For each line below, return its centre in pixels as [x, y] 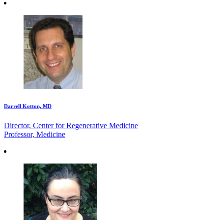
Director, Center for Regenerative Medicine [71, 125]
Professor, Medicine [35, 134]
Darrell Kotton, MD [28, 106]
